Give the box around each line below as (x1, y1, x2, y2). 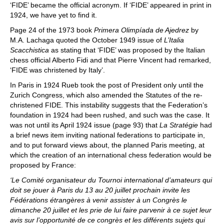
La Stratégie (159, 120, 198, 129)
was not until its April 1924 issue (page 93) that (10, 120, 159, 129)
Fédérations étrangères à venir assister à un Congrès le (10, 195, 187, 204)
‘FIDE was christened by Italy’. (10, 65, 105, 74)
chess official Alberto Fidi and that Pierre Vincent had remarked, (10, 55, 211, 64)
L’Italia (164, 35, 184, 44)
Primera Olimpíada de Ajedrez (94, 25, 191, 34)
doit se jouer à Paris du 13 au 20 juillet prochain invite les (10, 185, 190, 194)
